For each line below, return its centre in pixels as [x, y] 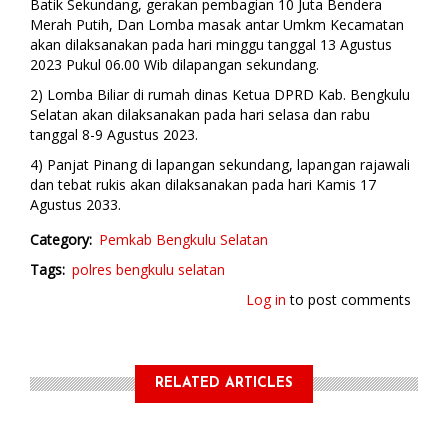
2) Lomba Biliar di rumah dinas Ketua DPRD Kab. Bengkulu [220, 95]
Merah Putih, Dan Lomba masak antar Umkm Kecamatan [217, 25]
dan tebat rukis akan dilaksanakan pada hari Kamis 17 [203, 185]
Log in [266, 300]
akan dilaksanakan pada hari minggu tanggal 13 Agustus [211, 45]
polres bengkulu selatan [148, 270]
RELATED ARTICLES [224, 384]
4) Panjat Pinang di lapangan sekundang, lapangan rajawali [220, 165]
